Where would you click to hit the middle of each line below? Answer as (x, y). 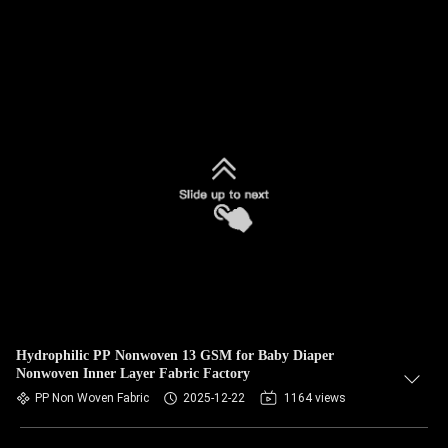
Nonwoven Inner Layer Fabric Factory (133, 373)
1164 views (315, 398)
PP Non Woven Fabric (92, 398)
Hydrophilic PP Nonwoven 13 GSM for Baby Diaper (175, 355)
